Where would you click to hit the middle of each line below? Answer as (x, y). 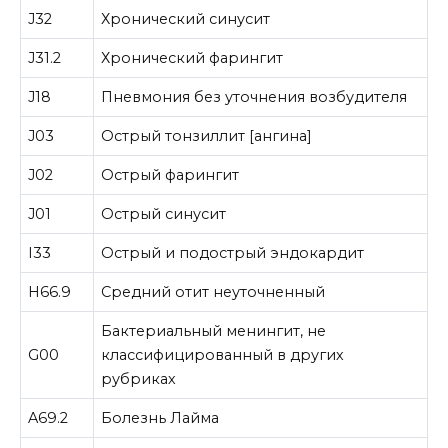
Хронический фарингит (192, 58)
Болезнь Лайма (160, 418)
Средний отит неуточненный (213, 292)
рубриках (139, 379)
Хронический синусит (186, 19)
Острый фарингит (170, 175)
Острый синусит (164, 214)
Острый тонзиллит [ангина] (207, 136)
